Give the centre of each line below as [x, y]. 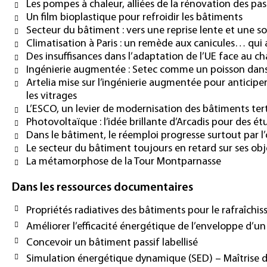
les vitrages [52, 96]
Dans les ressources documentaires [103, 187]
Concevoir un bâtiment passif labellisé [112, 243]
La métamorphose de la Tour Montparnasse [124, 162]
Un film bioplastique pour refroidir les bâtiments [134, 17]
